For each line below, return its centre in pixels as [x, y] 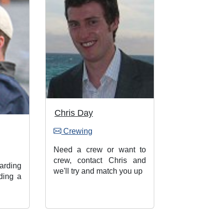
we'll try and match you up [98, 171]
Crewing [77, 131]
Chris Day [74, 113]
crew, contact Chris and [100, 160]
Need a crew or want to [100, 149]
